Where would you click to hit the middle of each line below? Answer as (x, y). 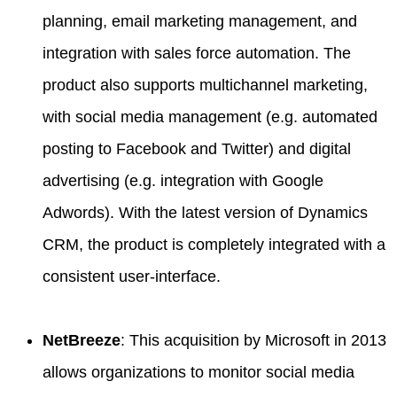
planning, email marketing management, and (200, 21)
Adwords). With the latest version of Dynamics (205, 213)
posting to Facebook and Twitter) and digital (197, 149)
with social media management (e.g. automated (210, 117)
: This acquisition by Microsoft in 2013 (253, 340)
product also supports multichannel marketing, (205, 85)
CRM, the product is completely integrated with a (214, 245)
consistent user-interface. (132, 276)
